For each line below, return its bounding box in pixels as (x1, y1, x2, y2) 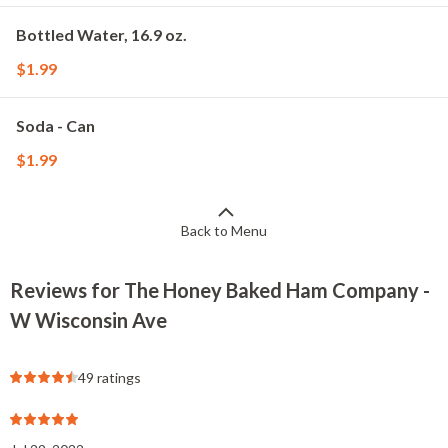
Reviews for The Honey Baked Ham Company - (10, 278, 430, 302)
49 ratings (78, 369, 141, 386)
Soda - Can (16, 116, 95, 135)
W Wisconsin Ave (10, 308, 167, 332)
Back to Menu (181, 222, 267, 239)
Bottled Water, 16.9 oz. (16, 25, 187, 44)
